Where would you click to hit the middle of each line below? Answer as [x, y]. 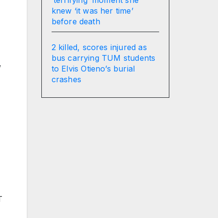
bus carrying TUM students [103, 58]
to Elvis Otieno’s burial [93, 68]
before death [76, 21]
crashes [66, 79]
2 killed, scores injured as [99, 47]
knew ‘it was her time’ [92, 10]
